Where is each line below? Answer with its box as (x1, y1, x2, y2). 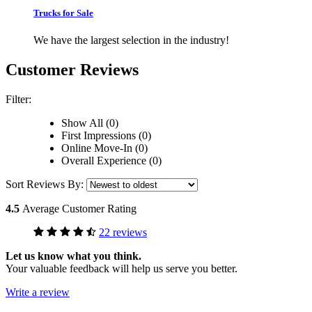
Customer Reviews (6, 60, 139, 79)
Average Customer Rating (22, 202, 136, 214)
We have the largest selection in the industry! (33, 33, 229, 46)
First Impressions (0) (61, 129, 151, 141)
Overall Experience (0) (61, 154, 162, 166)
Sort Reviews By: (6, 178, 86, 190)
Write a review (6, 286, 70, 298)
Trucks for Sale (33, 7, 93, 18)
